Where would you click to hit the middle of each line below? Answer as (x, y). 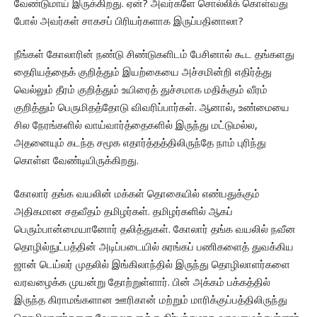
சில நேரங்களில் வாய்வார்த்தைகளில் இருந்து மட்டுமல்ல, (136, 125)
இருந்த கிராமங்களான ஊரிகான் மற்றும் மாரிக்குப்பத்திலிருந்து (151, 300)
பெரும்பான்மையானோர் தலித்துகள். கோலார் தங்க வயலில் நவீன (155, 229)
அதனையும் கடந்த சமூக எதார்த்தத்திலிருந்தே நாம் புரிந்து (140, 143)
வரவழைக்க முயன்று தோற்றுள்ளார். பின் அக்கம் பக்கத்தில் (142, 282)
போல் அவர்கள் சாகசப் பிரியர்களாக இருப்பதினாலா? (129, 21)
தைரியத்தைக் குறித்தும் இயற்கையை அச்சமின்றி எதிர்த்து (143, 72)
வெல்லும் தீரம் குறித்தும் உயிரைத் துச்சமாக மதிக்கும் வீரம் (141, 90)
